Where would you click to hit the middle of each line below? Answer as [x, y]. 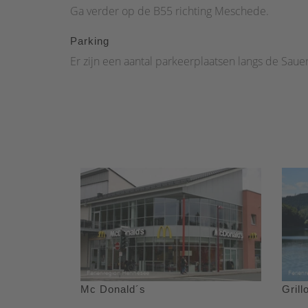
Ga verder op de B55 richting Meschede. [169, 11]
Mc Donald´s [113, 289]
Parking [90, 41]
